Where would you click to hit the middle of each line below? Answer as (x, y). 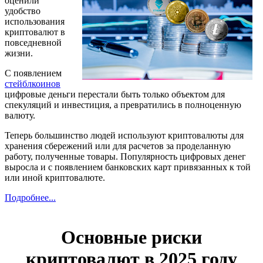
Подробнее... (30, 198)
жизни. (19, 53)
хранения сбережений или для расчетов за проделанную (118, 146)
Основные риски (131, 237)
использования (35, 22)
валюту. (20, 116)
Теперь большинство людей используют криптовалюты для (124, 136)
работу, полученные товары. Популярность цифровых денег (125, 157)
